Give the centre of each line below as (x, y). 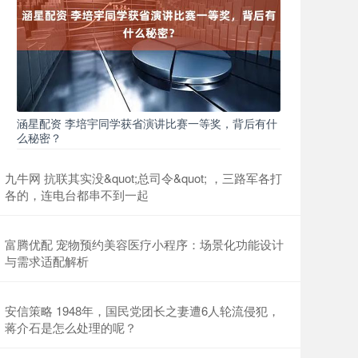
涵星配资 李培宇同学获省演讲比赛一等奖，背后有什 (147, 123)
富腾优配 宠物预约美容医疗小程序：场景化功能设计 (144, 244)
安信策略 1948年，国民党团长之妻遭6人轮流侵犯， (142, 310)
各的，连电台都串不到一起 (77, 195)
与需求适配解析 (47, 261)
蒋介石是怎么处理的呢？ (71, 327)
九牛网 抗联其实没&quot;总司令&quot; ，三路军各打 (143, 178)
